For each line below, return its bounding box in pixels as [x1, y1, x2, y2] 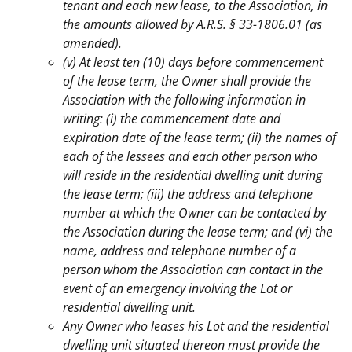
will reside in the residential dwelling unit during [63, 167, 322, 185]
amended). [63, 35, 122, 53]
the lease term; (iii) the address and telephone [63, 185, 313, 203]
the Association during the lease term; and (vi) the [63, 223, 332, 241]
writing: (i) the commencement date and [63, 110, 280, 128]
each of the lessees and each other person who [63, 148, 317, 166]
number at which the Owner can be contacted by [63, 204, 326, 222]
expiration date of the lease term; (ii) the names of [63, 129, 336, 147]
